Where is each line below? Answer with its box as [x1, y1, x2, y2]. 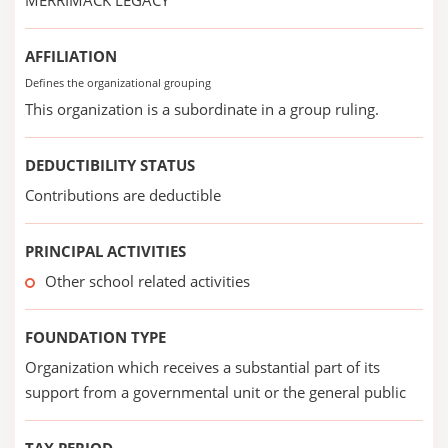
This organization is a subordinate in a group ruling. [25, 99, 379, 119]
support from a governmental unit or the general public [25, 382, 406, 402]
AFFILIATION [25, 46, 117, 66]
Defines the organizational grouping [25, 75, 211, 90]
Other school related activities [45, 271, 250, 291]
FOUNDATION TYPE [25, 327, 166, 347]
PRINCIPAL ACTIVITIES [25, 241, 186, 261]
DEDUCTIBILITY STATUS [25, 155, 195, 175]
